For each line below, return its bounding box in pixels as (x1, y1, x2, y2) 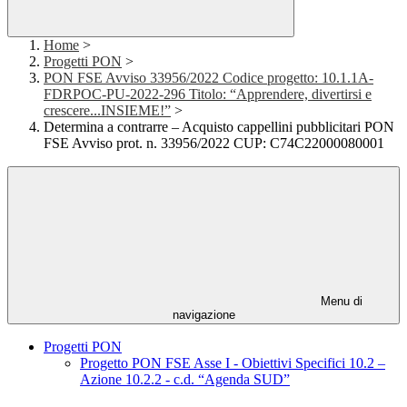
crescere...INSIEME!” (44, 103, 171, 119)
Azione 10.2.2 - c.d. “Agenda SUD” (80, 372, 290, 388)
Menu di (317, 294, 362, 309)
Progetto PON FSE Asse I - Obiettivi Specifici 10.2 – (80, 355, 385, 372)
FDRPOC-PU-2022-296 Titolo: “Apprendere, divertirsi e (44, 86, 372, 103)
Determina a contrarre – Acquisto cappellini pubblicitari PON (44, 119, 394, 135)
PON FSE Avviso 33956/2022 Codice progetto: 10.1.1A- (44, 70, 373, 86)
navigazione (172, 308, 235, 323)
